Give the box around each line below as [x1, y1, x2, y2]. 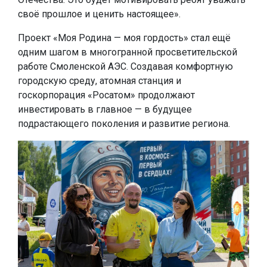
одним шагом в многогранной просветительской [18, 46, 237, 58]
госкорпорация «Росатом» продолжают [18, 89, 195, 101]
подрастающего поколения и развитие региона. [18, 118, 230, 129]
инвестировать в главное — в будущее [18, 104, 192, 115]
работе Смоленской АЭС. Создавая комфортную [18, 61, 233, 72]
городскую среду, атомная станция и [18, 75, 181, 86]
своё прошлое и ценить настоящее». [18, 8, 181, 20]
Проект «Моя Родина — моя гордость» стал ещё [18, 32, 231, 44]
